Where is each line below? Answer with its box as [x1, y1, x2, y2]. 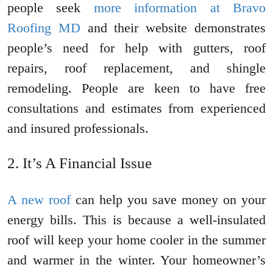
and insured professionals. [7, 121, 149, 136]
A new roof [7, 192, 71, 208]
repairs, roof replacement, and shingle [7, 60, 266, 76]
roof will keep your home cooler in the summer [7, 232, 266, 248]
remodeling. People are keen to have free [7, 80, 266, 96]
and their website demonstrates [80, 20, 266, 36]
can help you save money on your [71, 192, 266, 208]
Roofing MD [7, 20, 80, 36]
